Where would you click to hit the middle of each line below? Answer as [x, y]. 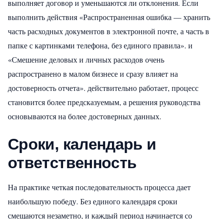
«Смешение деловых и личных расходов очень [86, 59]
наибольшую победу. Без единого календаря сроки [93, 201]
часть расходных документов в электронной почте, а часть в [109, 31]
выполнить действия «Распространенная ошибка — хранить [109, 17]
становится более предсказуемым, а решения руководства [104, 102]
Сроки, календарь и [82, 144]
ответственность [72, 163]
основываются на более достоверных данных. [85, 116]
